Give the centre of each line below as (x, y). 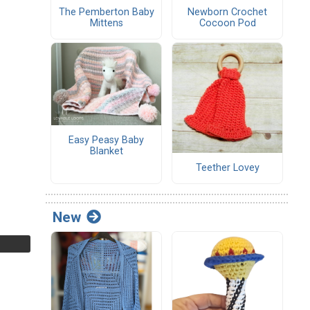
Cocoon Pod (227, 24)
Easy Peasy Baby (106, 140)
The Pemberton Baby (106, 12)
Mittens (106, 23)
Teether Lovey (227, 168)
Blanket (106, 152)
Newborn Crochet (227, 12)
